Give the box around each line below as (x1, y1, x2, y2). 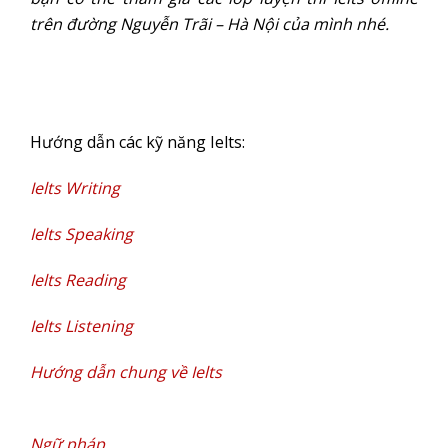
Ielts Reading (30, 269, 126, 291)
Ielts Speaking (30, 223, 133, 245)
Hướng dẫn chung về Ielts (30, 361, 222, 383)
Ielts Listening (30, 315, 133, 337)
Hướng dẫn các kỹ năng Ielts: (30, 131, 245, 153)
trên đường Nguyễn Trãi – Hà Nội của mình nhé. (30, 13, 389, 35)
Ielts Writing (30, 177, 120, 199)
